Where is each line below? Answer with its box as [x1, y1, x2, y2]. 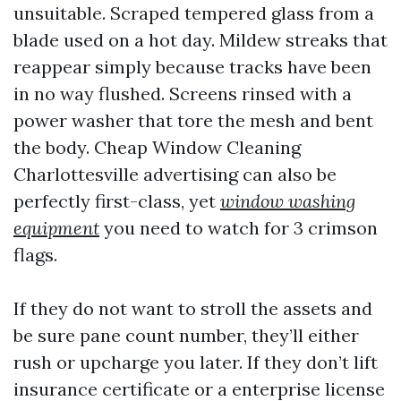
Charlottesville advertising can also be [13, 163, 337, 185]
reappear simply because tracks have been [13, 55, 371, 78]
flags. [13, 243, 57, 266]
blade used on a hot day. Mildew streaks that [13, 29, 388, 51]
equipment [13, 217, 99, 239]
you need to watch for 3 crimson [99, 217, 378, 239]
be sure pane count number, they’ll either [13, 324, 359, 346]
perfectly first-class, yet [13, 190, 220, 212]
